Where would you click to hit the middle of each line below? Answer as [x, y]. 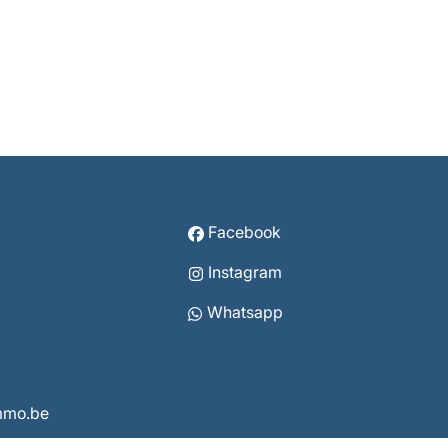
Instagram [244, 272]
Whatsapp [244, 312]
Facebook [245, 232]
